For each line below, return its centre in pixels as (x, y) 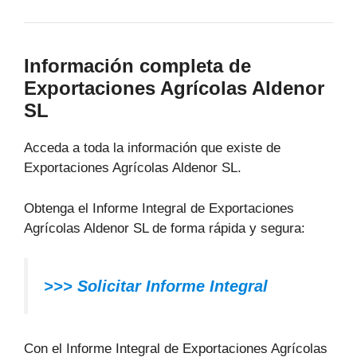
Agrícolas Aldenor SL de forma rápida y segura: (165, 228)
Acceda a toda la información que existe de (152, 148)
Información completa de (137, 66)
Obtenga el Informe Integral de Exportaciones (159, 208)
